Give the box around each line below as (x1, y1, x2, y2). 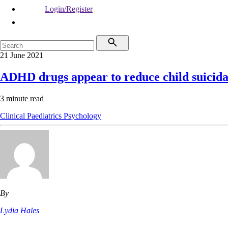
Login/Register (45, 5, 93, 13)
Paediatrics (27, 111, 64, 120)
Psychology (64, 111, 101, 120)
